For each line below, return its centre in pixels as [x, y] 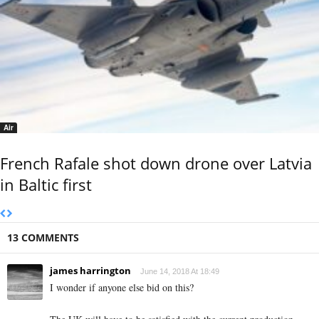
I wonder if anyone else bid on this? [122, 288]
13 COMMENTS [43, 238]
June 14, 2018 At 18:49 [180, 272]
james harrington [90, 271]
